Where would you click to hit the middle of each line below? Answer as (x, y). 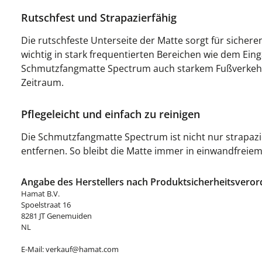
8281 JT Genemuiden (56, 216)
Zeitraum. (42, 82)
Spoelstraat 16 (46, 205)
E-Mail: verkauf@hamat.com (70, 249)
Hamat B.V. (40, 194)
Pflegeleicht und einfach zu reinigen (111, 114)
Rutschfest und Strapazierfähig (99, 18)
